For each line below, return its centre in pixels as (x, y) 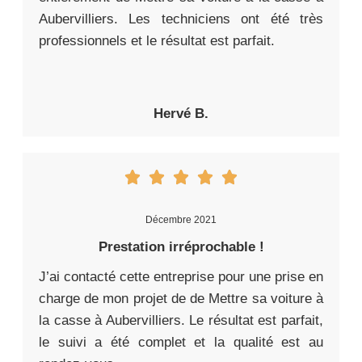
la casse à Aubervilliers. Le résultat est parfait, (181, 320)
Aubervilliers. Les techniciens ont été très (181, 19)
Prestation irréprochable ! (181, 246)
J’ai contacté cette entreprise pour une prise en (181, 276)
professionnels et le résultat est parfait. (157, 40)
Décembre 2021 (181, 219)
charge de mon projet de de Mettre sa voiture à (181, 298)
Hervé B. (181, 113)
